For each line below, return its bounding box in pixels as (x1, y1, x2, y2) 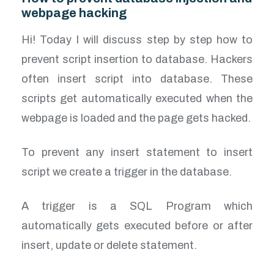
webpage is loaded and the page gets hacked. (21, 111, 251, 124)
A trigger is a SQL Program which (21, 199, 253, 212)
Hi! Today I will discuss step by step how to (21, 33, 253, 46)
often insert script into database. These (21, 72, 253, 85)
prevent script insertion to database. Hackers (21, 53, 253, 65)
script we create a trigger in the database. (21, 165, 232, 178)
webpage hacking (21, 6, 127, 20)
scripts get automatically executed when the (21, 92, 253, 105)
